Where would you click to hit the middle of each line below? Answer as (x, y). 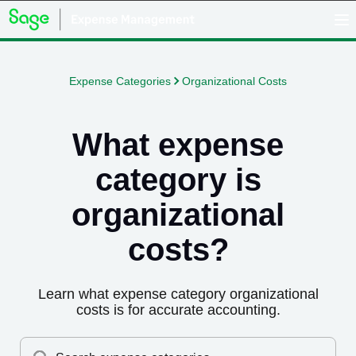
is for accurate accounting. (195, 310)
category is (178, 180)
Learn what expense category (133, 294)
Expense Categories (120, 81)
